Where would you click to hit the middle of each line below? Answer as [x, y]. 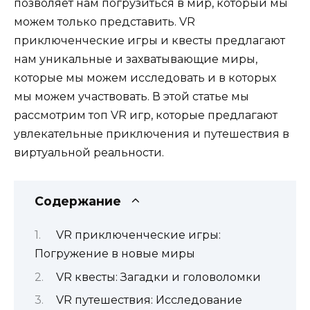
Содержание [78, 201]
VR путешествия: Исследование [149, 300]
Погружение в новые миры [115, 254]
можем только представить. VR [104, 21]
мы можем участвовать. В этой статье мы [131, 96]
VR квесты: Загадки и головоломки [158, 277]
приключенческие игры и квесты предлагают [149, 40]
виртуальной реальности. [89, 152]
